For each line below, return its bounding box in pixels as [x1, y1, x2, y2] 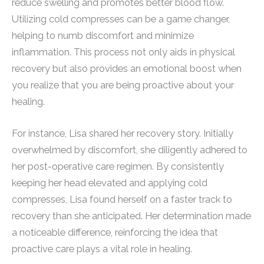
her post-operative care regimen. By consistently [12, 160, 224, 172]
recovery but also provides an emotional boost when [12, 62, 242, 74]
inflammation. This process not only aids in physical [12, 46, 235, 58]
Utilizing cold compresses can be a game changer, [12, 13, 230, 25]
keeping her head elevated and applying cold [12, 177, 207, 189]
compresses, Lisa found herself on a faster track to [12, 193, 232, 205]
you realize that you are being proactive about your [12, 79, 234, 91]
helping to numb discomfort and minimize [12, 29, 194, 41]
